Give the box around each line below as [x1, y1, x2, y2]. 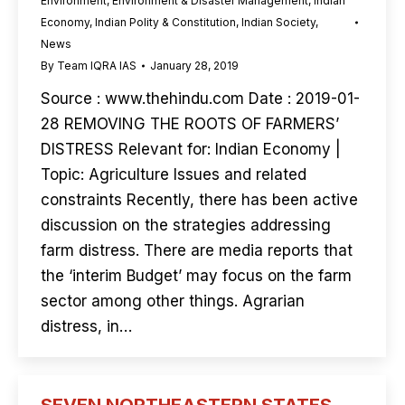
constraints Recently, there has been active [41, 191, 358, 209]
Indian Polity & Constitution [95, 15, 236, 29]
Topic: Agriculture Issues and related [41, 165, 306, 184]
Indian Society [241, 15, 316, 29]
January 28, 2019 [150, 59, 239, 72]
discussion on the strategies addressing [41, 216, 331, 234]
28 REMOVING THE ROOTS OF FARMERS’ [41, 115, 339, 133]
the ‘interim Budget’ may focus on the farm [41, 267, 352, 285]
